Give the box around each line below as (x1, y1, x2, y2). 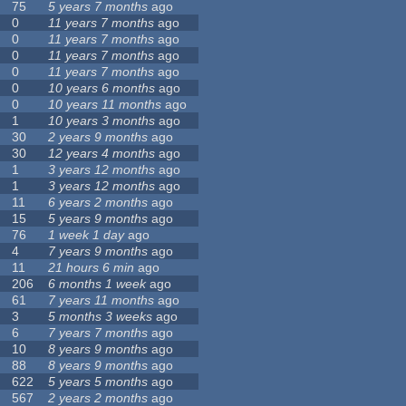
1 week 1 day (48, 227, 125, 243)
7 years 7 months (48, 325, 149, 341)
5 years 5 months (48, 374, 149, 390)
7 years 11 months (48, 293, 155, 308)
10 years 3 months (48, 113, 156, 129)
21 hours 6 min (48, 260, 135, 275)
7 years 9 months (48, 244, 149, 259)
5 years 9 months (48, 211, 149, 227)
